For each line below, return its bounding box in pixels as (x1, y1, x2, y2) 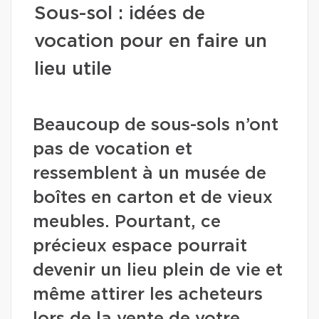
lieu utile (34, 60, 112, 78)
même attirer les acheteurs (33, 286, 263, 303)
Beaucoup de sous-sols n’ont (33, 117, 278, 134)
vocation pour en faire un (34, 32, 267, 51)
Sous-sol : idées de (34, 4, 205, 23)
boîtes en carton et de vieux (33, 189, 273, 206)
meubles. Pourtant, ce (33, 214, 221, 231)
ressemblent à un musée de (33, 165, 266, 182)
